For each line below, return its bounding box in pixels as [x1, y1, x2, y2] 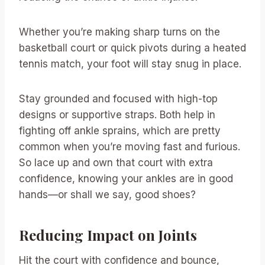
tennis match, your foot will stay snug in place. [19, 58, 241, 70]
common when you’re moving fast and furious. [19, 141, 240, 153]
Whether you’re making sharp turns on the [19, 26, 220, 38]
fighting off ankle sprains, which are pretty [19, 125, 221, 137]
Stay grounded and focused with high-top [19, 93, 218, 105]
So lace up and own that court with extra [19, 157, 213, 169]
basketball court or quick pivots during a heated [19, 42, 246, 54]
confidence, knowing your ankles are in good [19, 173, 233, 185]
